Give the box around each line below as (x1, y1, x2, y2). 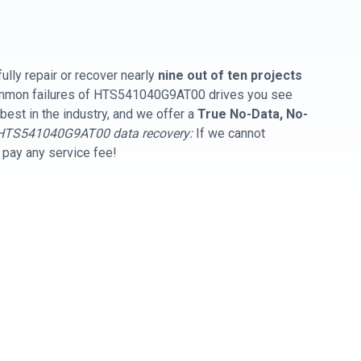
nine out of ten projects (158, 68, 302, 83)
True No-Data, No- (197, 106, 308, 122)
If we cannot (193, 126, 265, 141)
